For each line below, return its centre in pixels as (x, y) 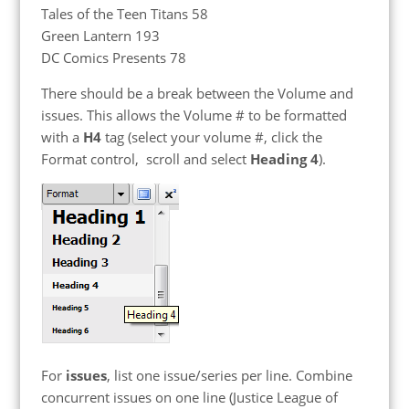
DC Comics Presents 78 (113, 58)
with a (62, 137)
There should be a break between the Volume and (197, 94)
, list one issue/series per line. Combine (229, 376)
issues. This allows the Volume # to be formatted (194, 115)
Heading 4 (284, 159)
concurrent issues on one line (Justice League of (189, 398)
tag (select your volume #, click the (211, 137)
